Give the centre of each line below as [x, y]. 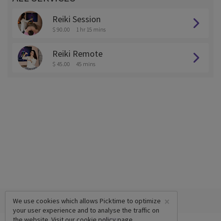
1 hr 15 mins [91, 29]
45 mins [86, 64]
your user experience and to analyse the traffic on [86, 210]
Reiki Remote [77, 54]
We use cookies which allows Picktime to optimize [87, 201]
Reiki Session [76, 19]
